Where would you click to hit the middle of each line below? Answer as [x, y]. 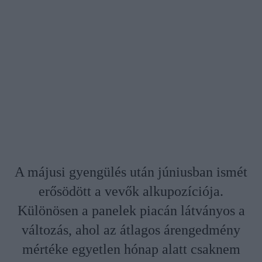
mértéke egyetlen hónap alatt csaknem [131, 249]
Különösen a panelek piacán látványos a [131, 211]
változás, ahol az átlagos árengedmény [131, 230]
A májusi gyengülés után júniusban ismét [131, 172]
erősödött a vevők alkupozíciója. [131, 192]
